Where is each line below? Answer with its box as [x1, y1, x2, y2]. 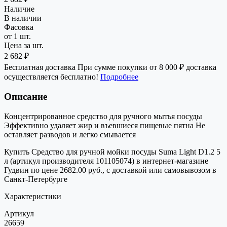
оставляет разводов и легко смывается [4, 130, 136, 139]
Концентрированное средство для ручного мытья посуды [4, 111, 202, 121]
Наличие [4, 5, 34, 14]
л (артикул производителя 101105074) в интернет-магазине [4, 156, 208, 165]
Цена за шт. [4, 41, 44, 50]
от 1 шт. [4, 32, 31, 41]
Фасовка [4, 23, 33, 32]
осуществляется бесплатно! [4, 72, 100, 82]
